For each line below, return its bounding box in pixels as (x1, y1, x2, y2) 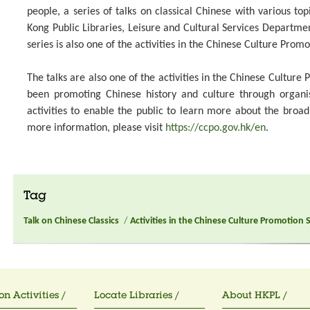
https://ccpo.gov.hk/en (165, 122, 266, 134)
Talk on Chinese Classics (24, 215, 119, 226)
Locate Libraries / (94, 291, 179, 301)
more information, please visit (27, 122, 165, 134)
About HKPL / (222, 291, 287, 301)
